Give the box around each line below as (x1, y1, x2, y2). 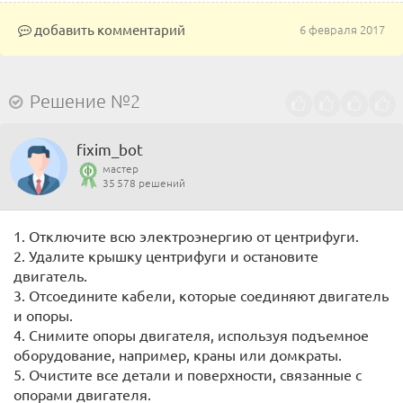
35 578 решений (103, 175, 185, 191)
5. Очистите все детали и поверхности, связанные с (13, 365, 362, 384)
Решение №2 (30, 90, 140, 112)
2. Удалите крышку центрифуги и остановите (13, 246, 318, 265)
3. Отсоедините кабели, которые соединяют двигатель (13, 286, 389, 305)
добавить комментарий (31, 21, 185, 39)
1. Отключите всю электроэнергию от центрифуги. (13, 227, 359, 246)
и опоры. (13, 306, 73, 325)
